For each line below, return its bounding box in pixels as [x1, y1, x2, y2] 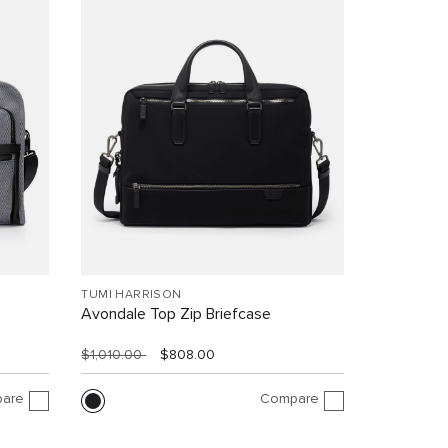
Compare [259, 391, 319, 406]
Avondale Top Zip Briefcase [81, 306, 272, 323]
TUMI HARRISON [81, 289, 182, 302]
